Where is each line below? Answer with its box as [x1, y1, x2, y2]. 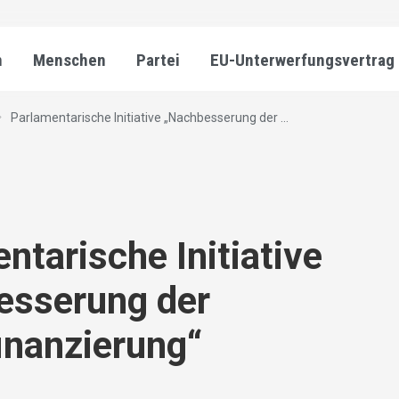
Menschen [33, 50, 106, 70]
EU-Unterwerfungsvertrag [210, 50, 395, 70]
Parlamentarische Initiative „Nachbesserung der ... [11, 110, 289, 126]
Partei [136, 50, 180, 70]
